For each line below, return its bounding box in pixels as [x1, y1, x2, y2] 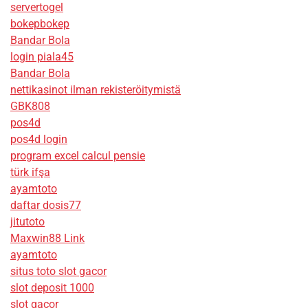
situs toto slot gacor [10, 264, 107, 278]
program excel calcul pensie [10, 148, 145, 162]
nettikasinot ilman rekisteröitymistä [10, 82, 181, 96]
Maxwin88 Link [10, 231, 85, 245]
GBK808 [10, 99, 50, 113]
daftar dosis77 [10, 198, 81, 212]
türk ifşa [10, 165, 50, 179]
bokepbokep [10, 16, 69, 30]
